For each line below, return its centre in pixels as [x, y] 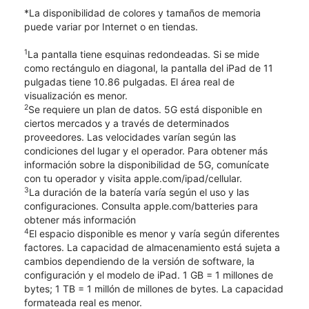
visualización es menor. [76, 95]
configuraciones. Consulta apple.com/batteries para [141, 206]
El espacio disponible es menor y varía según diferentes [154, 233]
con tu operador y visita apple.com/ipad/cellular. [133, 178]
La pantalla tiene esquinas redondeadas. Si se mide [143, 54]
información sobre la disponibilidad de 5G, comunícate [147, 164]
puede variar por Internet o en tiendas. [111, 26]
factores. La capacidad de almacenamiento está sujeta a [152, 247]
